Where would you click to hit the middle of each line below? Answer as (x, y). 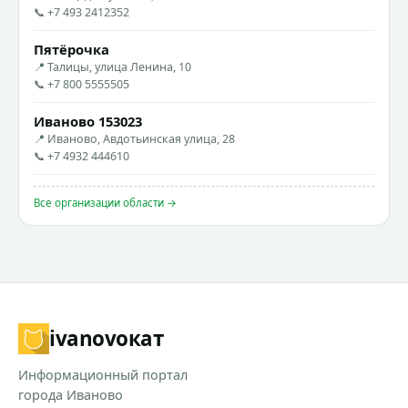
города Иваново (71, 395)
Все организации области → (105, 203)
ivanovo (89, 339)
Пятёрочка (71, 50)
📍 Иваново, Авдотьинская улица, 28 (134, 139)
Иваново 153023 (88, 122)
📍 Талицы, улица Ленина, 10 (112, 67)
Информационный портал (103, 375)
